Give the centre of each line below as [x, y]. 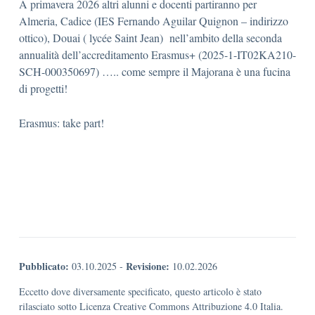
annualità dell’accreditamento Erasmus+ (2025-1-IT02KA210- [157, 54]
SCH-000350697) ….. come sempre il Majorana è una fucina [155, 71]
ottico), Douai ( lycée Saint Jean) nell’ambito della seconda [150, 37]
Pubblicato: [44, 266]
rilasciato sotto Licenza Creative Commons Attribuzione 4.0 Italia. [151, 307]
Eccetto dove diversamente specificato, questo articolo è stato [140, 292]
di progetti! [43, 88]
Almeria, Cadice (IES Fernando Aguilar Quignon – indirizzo [154, 20]
